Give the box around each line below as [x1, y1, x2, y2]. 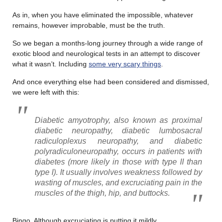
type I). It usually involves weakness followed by [35, 167, 202, 176]
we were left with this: [12, 88, 79, 96]
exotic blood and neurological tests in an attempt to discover [12, 49, 200, 57]
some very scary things [89, 59, 161, 68]
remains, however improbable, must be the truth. [12, 21, 165, 29]
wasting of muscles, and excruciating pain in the [35, 178, 202, 187]
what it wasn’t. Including [12, 59, 89, 68]
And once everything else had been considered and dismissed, [12, 77, 209, 86]
